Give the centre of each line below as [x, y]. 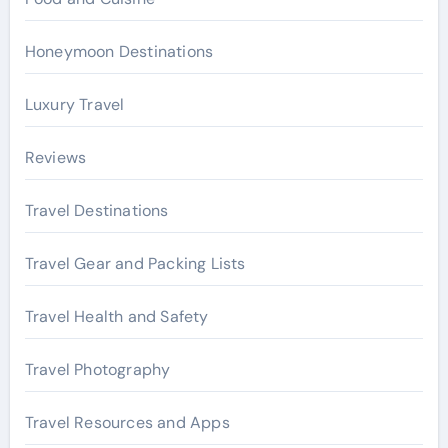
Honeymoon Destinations [119, 51]
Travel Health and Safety [116, 316]
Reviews [55, 157]
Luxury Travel [74, 104]
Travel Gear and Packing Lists [135, 263]
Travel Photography [97, 369]
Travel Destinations [96, 210]
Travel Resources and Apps [127, 422]
